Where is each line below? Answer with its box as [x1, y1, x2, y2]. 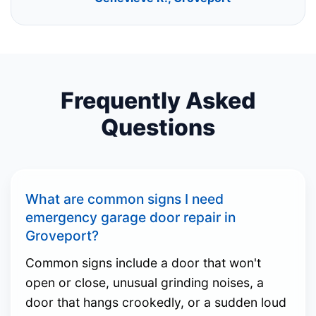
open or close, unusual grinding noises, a [25, 275, 264, 291]
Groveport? [25, 227, 99, 245]
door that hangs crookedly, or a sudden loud [25, 295, 286, 310]
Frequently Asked [61, 87, 255, 115]
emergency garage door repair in [25, 209, 236, 226]
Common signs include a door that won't [25, 255, 261, 271]
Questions [101, 114, 215, 142]
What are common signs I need [25, 190, 224, 208]
